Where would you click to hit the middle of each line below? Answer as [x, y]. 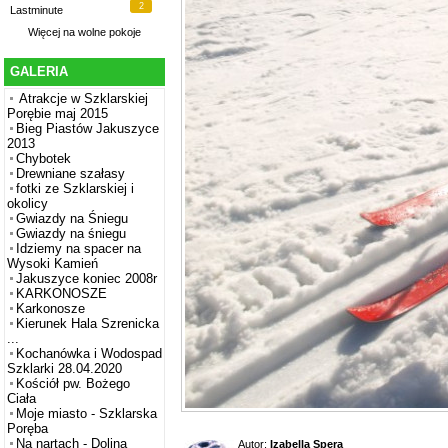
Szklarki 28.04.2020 [64, 369]
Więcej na [53, 32]
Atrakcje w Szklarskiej [82, 99]
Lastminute [36, 10]
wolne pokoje [109, 32]
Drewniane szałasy [70, 174]
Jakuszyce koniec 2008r [86, 279]
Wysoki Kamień [52, 264]
